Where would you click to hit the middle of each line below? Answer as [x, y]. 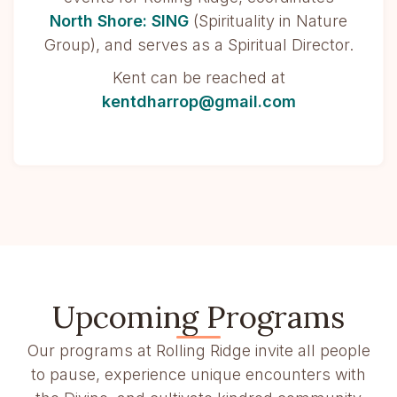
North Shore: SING [119, 21]
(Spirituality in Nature [270, 21]
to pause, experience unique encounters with [198, 374]
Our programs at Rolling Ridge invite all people [198, 350]
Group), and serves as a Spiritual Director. [198, 45]
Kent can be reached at [198, 78]
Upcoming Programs [198, 317]
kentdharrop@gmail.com [198, 101]
